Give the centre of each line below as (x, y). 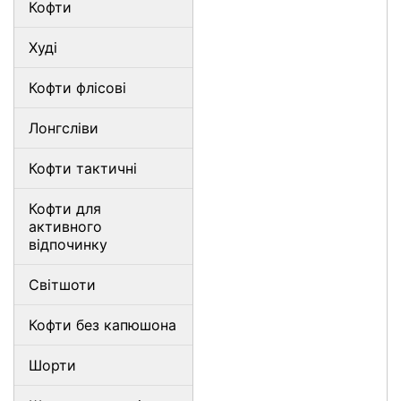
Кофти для (65, 209)
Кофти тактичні (83, 168)
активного (65, 226)
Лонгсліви (64, 128)
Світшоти (62, 285)
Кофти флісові (77, 88)
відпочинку (68, 244)
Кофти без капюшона (102, 325)
